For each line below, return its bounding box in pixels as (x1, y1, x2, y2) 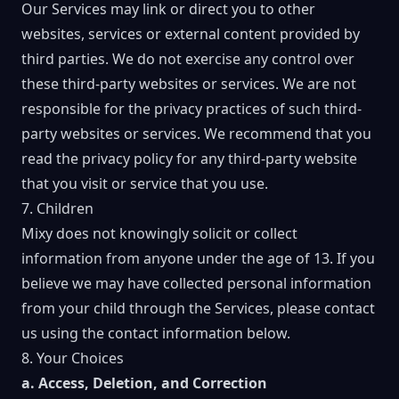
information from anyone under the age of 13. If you (21, 248, 375, 268)
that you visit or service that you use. (21, 174, 268, 193)
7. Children (21, 199, 94, 218)
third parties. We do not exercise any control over (21, 49, 354, 69)
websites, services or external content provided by (21, 24, 360, 44)
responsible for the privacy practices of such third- (21, 99, 362, 118)
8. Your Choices (21, 348, 124, 368)
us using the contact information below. (21, 323, 290, 343)
